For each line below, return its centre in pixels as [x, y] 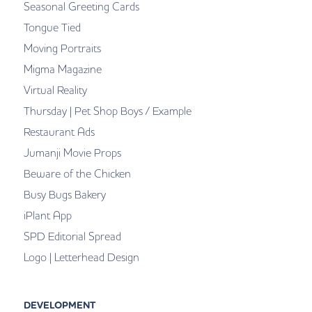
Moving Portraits [62, 48]
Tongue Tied [52, 28]
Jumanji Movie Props [72, 153]
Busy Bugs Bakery [64, 195]
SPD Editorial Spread [72, 236]
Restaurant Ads [59, 132]
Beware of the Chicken [77, 174]
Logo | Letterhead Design [81, 257]
